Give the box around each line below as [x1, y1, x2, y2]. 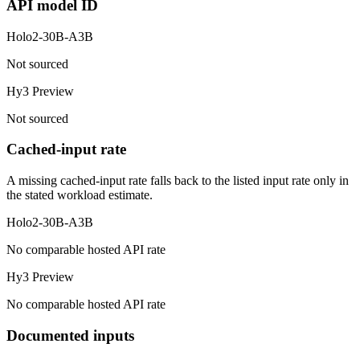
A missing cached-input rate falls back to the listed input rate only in [6, 174, 349, 188]
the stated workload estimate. [6, 188, 153, 202]
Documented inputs [6, 326, 134, 344]
